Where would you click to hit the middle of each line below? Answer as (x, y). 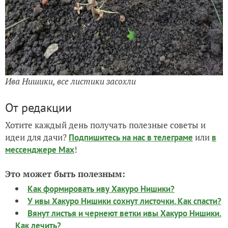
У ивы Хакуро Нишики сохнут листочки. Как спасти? (124, 201)
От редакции (38, 107)
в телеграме (170, 137)
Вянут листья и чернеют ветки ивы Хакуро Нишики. (124, 213)
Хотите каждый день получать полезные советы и (105, 125)
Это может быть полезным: (65, 174)
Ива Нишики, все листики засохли (70, 81)
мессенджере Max (40, 149)
